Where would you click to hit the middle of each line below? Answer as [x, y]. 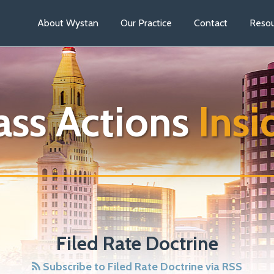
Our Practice [146, 23]
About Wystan [68, 23]
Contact [211, 23]
